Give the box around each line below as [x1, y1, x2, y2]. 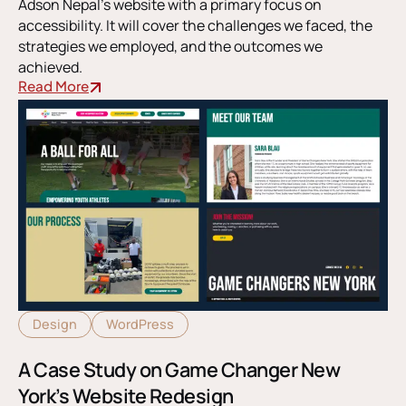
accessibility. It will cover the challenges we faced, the [18, 14, 372, 35]
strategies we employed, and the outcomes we [18, 35, 323, 56]
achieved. [18, 56, 82, 77]
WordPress [106, 315, 174, 333]
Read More [18, 76, 89, 94]
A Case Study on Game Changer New [18, 356, 340, 383]
